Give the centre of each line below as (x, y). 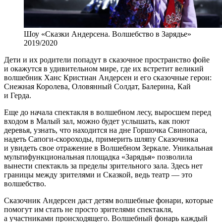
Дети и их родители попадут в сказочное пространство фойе (107, 59)
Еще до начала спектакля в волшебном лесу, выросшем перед (108, 112)
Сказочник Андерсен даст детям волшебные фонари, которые (109, 200)
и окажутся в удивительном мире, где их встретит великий (104, 68)
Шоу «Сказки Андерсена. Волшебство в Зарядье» (108, 34)
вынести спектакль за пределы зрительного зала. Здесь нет (103, 166)
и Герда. (18, 95)
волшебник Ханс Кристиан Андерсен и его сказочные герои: (108, 77)
